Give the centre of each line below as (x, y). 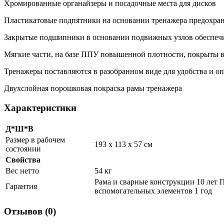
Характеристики (40, 108)
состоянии (23, 148)
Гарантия (21, 186)
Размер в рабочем (35, 139)
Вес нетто (22, 170)
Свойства (23, 159)
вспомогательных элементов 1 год (153, 190)
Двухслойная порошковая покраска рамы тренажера (93, 88)
